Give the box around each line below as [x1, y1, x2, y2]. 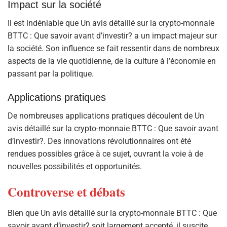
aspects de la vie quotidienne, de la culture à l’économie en [8, 56, 216, 66]
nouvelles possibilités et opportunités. [8, 162, 142, 172]
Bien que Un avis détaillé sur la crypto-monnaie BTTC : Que [8, 208, 217, 218]
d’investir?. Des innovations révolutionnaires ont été [8, 136, 191, 146]
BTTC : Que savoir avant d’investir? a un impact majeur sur [8, 31, 217, 41]
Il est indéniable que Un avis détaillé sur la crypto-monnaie [8, 18, 214, 28]
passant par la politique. [8, 69, 94, 79]
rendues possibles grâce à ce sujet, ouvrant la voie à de [8, 149, 203, 159]
